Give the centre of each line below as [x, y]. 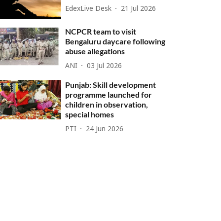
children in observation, [107, 105]
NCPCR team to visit [101, 32]
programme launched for [109, 95]
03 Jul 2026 [105, 66]
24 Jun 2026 [105, 129]
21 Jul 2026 [139, 9]
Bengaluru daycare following [115, 41]
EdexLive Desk [89, 9]
